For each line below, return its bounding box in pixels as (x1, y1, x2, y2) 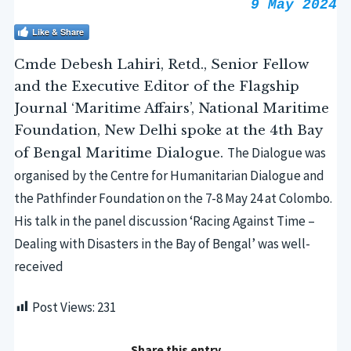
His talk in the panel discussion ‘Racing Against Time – (13, 212, 315, 230)
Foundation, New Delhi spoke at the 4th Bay (13, 121, 322, 139)
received (13, 257, 63, 275)
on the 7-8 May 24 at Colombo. (166, 189, 332, 207)
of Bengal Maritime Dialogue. (13, 144, 227, 161)
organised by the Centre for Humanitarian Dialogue (13, 166, 303, 184)
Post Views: (31, 298, 95, 316)
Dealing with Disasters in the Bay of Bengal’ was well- (13, 234, 310, 252)
